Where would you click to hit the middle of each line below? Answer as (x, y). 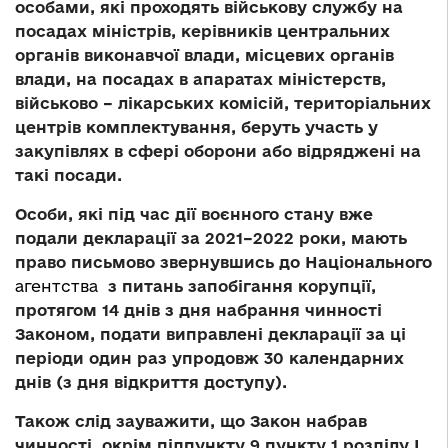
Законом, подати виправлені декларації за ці (210, 334)
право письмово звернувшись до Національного (223, 262)
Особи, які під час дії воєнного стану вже (194, 214)
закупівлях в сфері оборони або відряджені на (218, 151)
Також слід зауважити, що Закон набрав (191, 421)
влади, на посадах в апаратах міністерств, (200, 79)
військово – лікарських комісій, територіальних (223, 103)
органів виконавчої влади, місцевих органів (204, 55)
